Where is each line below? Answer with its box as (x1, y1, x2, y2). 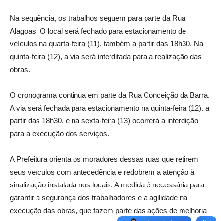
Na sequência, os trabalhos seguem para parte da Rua (10, 14, 185, 23)
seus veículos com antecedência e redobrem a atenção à (10, 168, 194, 177)
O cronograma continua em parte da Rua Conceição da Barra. (10, 91, 210, 100)
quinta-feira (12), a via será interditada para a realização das (10, 52, 202, 61)
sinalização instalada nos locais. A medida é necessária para (10, 181, 204, 189)
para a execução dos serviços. (10, 129, 109, 138)
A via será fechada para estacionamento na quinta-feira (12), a (10, 104, 209, 112)
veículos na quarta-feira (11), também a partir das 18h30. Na (10, 39, 203, 48)
